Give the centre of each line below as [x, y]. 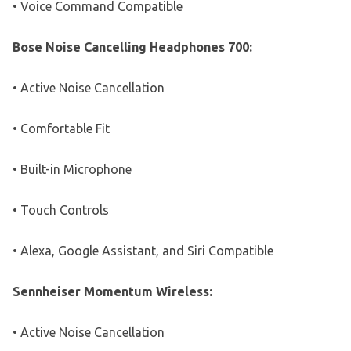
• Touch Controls [61, 210]
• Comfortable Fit [61, 128]
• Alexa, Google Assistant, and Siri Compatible [143, 250]
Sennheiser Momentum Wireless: [112, 291]
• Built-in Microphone [72, 169]
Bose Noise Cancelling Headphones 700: [132, 47]
